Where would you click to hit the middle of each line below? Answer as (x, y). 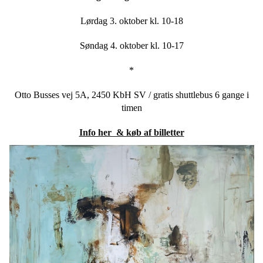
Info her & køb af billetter (131, 133)
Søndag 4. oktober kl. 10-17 (131, 46)
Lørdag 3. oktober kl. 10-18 (131, 21)
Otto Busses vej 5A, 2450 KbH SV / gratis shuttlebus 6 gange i (131, 95)
